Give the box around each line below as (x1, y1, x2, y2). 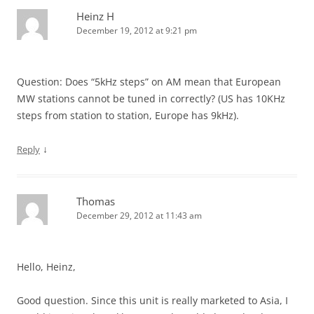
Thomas (76, 194, 115, 209)
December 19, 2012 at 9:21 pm (76, 25, 197, 37)
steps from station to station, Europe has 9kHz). (17, 109, 239, 123)
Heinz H (76, 9, 114, 24)
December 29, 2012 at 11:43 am (76, 210, 202, 222)
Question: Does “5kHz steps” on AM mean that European (17, 75, 281, 89)
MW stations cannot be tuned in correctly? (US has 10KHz (17, 92, 285, 106)
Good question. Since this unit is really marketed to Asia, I (17, 294, 288, 308)
